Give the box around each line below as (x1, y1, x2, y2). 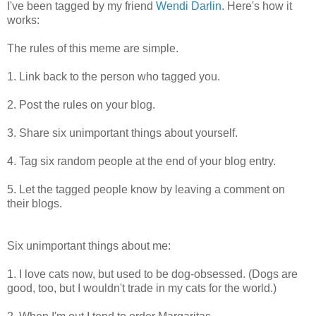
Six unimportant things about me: (7, 239, 171, 252)
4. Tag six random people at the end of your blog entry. (7, 154, 276, 167)
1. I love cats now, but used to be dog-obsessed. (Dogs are (7, 267, 298, 280)
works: (7, 13, 39, 26)
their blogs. (7, 197, 76, 209)
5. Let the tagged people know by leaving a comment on (7, 183, 285, 195)
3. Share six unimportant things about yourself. (7, 126, 245, 139)
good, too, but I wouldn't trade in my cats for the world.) (7, 281, 276, 294)
